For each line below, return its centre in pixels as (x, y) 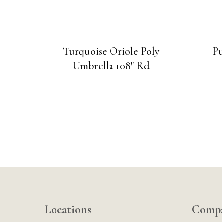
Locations (68, 209)
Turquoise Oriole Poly (111, 51)
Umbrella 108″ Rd (111, 66)
